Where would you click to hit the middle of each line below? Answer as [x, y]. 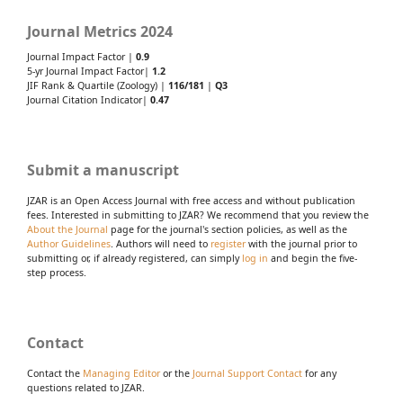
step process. [57, 273]
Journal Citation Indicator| [89, 100]
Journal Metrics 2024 [100, 32]
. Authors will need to [161, 244]
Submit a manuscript [103, 170]
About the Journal [67, 230]
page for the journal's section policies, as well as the [228, 230]
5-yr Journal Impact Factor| [90, 72]
